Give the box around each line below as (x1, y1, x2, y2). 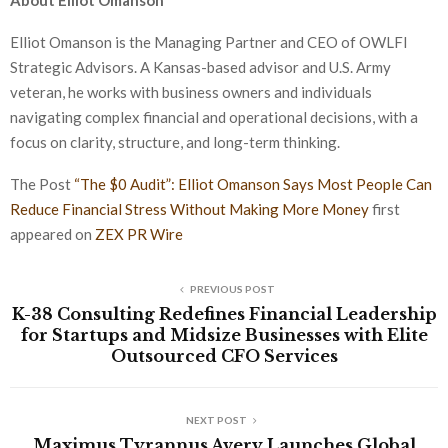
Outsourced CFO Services (110, 346, 338, 367)
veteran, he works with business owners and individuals (10, 83, 372, 102)
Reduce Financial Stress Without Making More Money (10, 200, 372, 219)
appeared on (10, 225, 95, 244)
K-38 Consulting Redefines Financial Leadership (11, 304, 437, 325)
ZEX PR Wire (95, 225, 183, 244)
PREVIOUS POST (189, 283, 275, 296)
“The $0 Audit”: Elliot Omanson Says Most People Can (74, 175, 432, 194)
